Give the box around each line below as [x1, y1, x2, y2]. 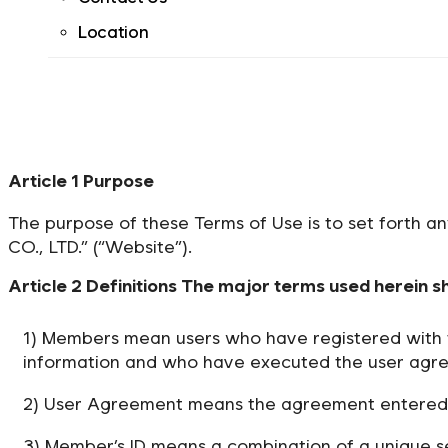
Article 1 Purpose [8, 169, 154, 191]
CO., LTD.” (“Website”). [8, 235, 192, 257]
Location [78, 22, 149, 42]
